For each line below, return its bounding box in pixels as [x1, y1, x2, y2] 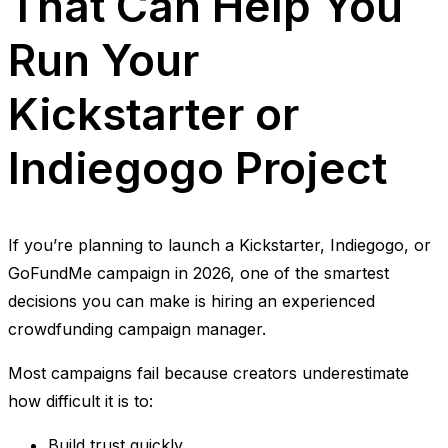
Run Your [8, 32, 199, 87]
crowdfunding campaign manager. [8, 319, 266, 340]
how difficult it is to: [8, 391, 153, 412]
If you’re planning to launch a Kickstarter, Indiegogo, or [8, 235, 431, 256]
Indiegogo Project [8, 140, 387, 195]
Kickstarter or [8, 86, 299, 141]
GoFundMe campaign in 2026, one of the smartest [8, 263, 389, 284]
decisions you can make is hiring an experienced [8, 291, 375, 312]
